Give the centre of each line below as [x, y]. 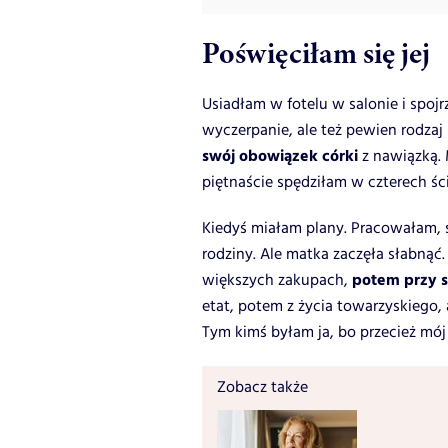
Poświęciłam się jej [316, 53]
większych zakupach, [277, 281]
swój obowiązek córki [280, 157]
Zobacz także [262, 388]
